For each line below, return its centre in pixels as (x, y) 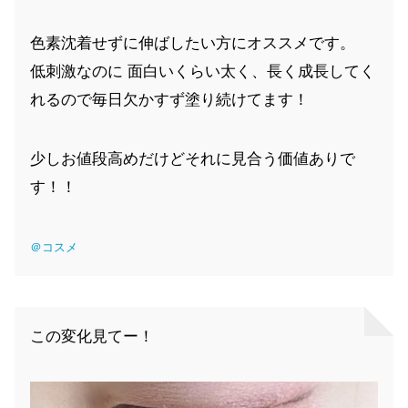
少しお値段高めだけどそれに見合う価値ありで (193, 158)
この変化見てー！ (92, 336)
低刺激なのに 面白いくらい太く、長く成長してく (203, 71)
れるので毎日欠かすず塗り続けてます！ (169, 99)
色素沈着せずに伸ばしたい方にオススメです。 (193, 43)
